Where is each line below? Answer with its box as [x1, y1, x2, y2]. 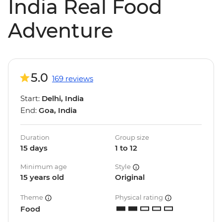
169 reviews [52, 74, 93, 84]
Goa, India [39, 106, 77, 115]
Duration [20, 133, 50, 142]
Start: [20, 94, 42, 104]
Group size [115, 133, 149, 142]
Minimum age [20, 163, 67, 171]
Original [115, 172, 145, 182]
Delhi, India [42, 94, 84, 104]
